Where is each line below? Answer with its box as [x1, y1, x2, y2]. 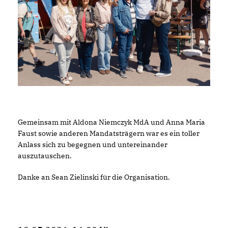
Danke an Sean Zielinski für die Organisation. [18, 173, 172, 182]
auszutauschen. [18, 151, 72, 161]
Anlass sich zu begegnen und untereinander [18, 140, 167, 150]
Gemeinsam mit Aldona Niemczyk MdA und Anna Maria [18, 118, 205, 127]
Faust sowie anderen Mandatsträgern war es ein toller [18, 129, 199, 138]
